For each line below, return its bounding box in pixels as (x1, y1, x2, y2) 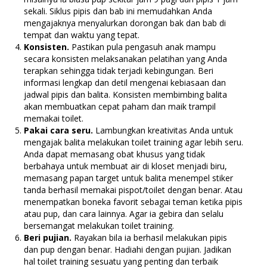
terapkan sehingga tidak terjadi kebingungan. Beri (24, 65, 213, 77)
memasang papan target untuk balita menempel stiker (24, 172, 233, 184)
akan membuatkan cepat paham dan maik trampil (24, 101, 216, 113)
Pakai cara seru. (24, 125, 93, 136)
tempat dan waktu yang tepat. (24, 29, 139, 41)
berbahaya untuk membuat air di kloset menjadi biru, (24, 160, 227, 172)
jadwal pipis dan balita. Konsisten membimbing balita (24, 89, 227, 101)
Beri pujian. (24, 232, 74, 244)
